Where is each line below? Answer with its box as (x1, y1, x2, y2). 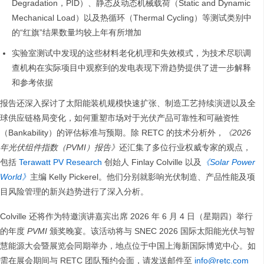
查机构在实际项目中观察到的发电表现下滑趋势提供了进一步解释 (12, 63, 251, 73)
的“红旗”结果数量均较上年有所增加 (12, 28, 141, 38)
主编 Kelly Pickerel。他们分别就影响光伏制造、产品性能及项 (30, 172, 255, 182)
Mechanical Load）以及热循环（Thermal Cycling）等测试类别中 (12, 13, 252, 23)
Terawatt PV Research (19, 157, 104, 167)
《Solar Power (202, 157, 255, 167)
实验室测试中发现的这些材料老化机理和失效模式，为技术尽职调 (12, 48, 251, 58)
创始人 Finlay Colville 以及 (104, 157, 202, 167)
